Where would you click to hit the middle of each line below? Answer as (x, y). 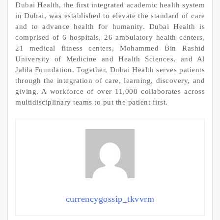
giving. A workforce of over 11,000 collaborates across (110, 92)
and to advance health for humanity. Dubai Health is (110, 27)
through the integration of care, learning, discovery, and (110, 81)
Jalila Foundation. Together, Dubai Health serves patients (110, 70)
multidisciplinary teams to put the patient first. (92, 102)
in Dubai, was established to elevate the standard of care (110, 16)
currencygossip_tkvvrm (110, 199)
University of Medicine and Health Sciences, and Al (110, 59)
